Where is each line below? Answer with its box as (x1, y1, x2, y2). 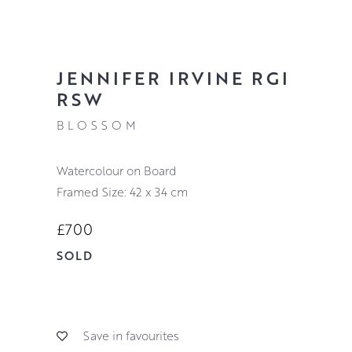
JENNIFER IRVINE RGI (56, 64, 290, 90)
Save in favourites (82, 328, 179, 344)
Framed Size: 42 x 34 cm (56, 183, 188, 200)
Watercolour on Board (67, 162, 177, 178)
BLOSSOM (56, 116, 139, 133)
